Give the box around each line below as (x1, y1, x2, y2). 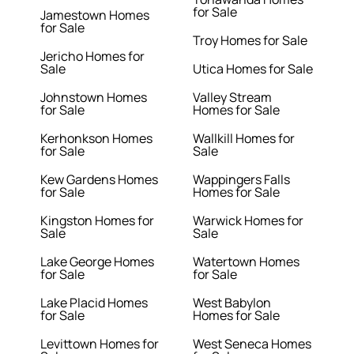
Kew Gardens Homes (40, 171, 159, 189)
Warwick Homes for (193, 212, 303, 230)
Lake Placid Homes (40, 294, 149, 312)
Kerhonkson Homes (40, 130, 153, 148)
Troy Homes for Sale (193, 32, 307, 50)
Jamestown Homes (40, 6, 150, 24)
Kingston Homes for (40, 212, 155, 230)
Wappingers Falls (193, 171, 290, 189)
